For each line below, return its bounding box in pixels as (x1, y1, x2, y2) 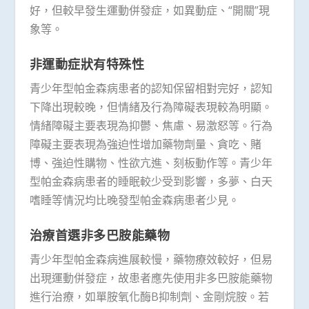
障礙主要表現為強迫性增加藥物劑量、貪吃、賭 (29, 136, 261, 152)
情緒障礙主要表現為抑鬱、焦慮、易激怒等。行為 (29, 117, 272, 133)
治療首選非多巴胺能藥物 (29, 226, 170, 243)
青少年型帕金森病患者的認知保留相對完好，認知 (29, 80, 272, 96)
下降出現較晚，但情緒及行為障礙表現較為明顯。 (29, 99, 272, 114)
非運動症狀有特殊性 (29, 55, 145, 72)
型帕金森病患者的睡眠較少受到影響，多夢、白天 (29, 173, 272, 189)
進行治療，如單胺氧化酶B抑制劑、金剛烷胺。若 (29, 288, 269, 304)
